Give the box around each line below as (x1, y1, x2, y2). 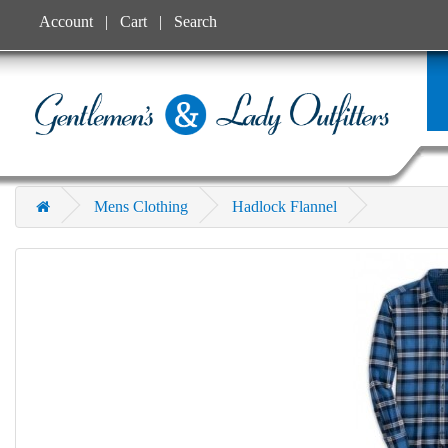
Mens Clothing (94, 198, 188, 215)
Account (39, 13, 93, 30)
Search (174, 13, 217, 30)
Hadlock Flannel (232, 198, 337, 215)
